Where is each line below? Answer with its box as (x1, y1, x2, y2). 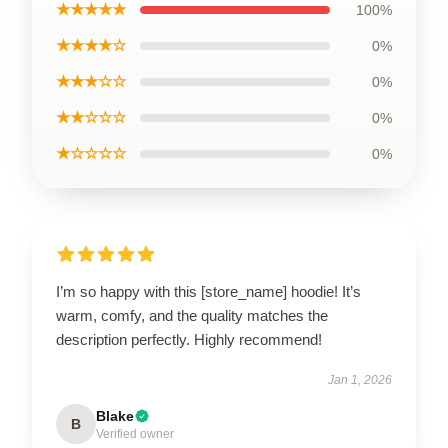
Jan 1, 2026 (328, 372, 392, 387)
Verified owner (96, 426, 174, 441)
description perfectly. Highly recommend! (56, 330, 322, 348)
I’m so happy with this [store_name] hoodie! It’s (56, 282, 361, 300)
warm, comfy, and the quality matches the (56, 306, 328, 324)
